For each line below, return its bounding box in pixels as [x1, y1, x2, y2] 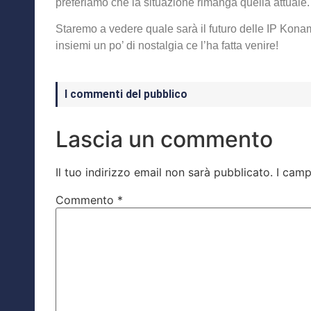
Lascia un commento [56, 126, 273, 153]
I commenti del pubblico [65, 87, 187, 101]
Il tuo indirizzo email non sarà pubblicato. [56, 165, 273, 180]
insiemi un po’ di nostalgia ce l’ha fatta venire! [56, 40, 278, 52]
